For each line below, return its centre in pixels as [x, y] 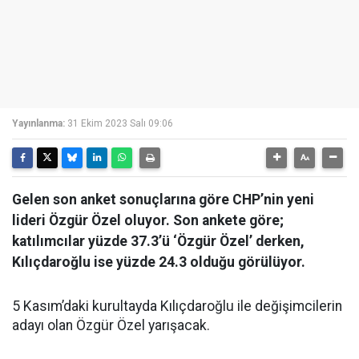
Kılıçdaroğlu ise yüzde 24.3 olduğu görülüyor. [159, 262]
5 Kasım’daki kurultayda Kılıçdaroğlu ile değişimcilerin [177, 306]
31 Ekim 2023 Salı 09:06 [120, 123]
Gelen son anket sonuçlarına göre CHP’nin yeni [163, 200]
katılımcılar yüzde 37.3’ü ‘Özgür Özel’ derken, [158, 241]
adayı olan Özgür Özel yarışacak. [111, 325]
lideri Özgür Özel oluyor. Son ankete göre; [148, 220]
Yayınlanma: [38, 123]
